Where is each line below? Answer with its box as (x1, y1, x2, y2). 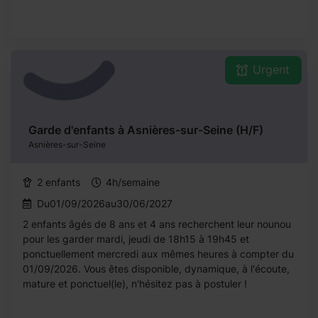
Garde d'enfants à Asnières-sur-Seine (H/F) (28, 123, 263, 137)
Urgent (253, 62, 290, 77)
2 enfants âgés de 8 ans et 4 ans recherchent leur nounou (23, 218, 291, 230)
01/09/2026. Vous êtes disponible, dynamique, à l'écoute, (23, 263, 290, 275)
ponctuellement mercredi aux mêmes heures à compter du (23, 248, 294, 260)
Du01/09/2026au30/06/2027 (37, 197, 172, 209)
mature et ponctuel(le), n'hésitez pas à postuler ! (23, 278, 247, 290)
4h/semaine (106, 176, 160, 188)
